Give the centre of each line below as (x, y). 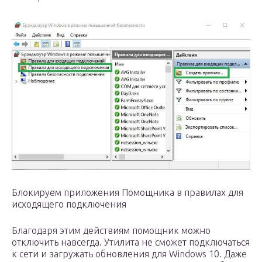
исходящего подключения (69, 204)
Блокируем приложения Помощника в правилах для (127, 192)
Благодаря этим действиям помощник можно (111, 230)
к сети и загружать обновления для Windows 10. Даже (129, 254)
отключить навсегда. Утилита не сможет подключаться (131, 242)
